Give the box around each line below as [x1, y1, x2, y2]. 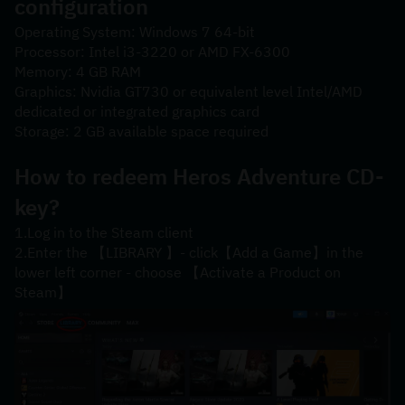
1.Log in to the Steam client [14, 223, 193, 241]
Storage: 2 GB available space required [14, 122, 268, 140]
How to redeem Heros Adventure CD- [14, 162, 384, 191]
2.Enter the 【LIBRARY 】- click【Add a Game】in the [14, 243, 363, 261]
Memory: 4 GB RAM [14, 62, 141, 80]
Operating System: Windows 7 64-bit [14, 23, 255, 41]
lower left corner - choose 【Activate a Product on [14, 263, 341, 281]
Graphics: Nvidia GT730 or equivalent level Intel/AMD [14, 82, 363, 100]
